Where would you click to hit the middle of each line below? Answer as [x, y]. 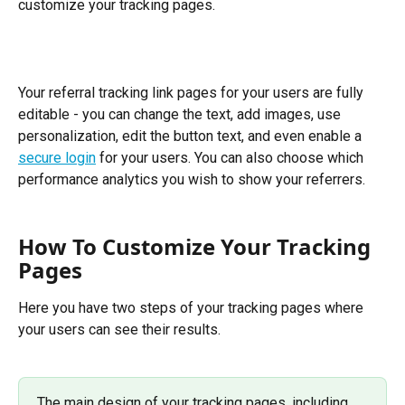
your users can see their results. [121, 329]
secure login [57, 157]
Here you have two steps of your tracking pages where [193, 307]
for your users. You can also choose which [231, 157]
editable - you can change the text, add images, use [181, 114]
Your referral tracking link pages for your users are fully [193, 92]
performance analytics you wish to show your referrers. [192, 179]
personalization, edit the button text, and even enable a [192, 136]
